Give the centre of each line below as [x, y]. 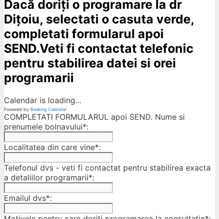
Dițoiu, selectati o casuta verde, [99, 19]
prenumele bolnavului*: [46, 126]
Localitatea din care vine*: [52, 147]
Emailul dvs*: [28, 198]
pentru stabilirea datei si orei [90, 63]
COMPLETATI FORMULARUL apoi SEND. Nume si [94, 117]
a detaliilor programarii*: [49, 177]
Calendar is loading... [43, 100]
